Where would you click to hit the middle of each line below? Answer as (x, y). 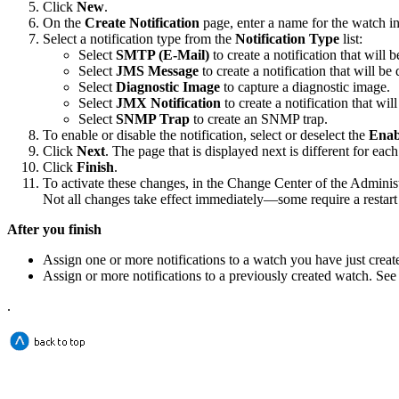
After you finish (54, 229)
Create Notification (142, 22)
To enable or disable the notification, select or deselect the (206, 134)
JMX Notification (168, 102)
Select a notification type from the (139, 38)
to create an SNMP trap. (259, 118)
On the (64, 22)
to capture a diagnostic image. (305, 86)
